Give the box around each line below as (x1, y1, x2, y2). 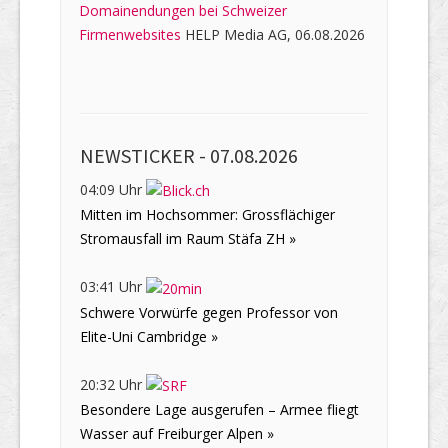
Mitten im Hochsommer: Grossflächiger (80, 205, 335, 225)
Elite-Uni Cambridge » (80, 326, 218, 346)
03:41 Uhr (80, 277, 146, 297)
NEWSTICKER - (80, 143, 210, 169)
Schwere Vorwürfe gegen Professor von (80, 302, 338, 322)
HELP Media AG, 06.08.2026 (181, 25, 365, 45)
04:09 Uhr (80, 180, 146, 200)
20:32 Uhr (80, 374, 146, 394)
